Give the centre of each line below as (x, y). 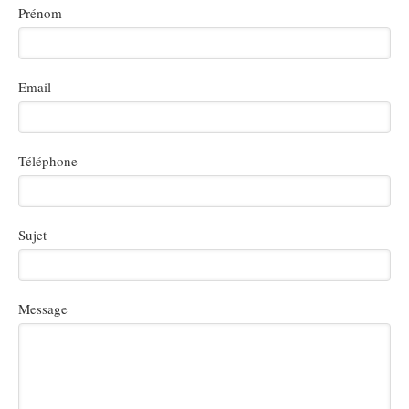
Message (43, 309)
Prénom (40, 13)
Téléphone (48, 161)
